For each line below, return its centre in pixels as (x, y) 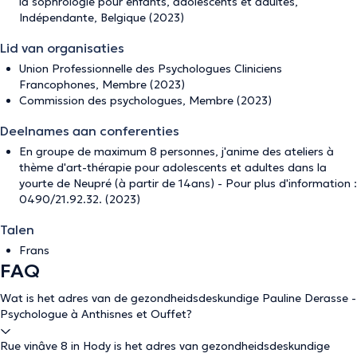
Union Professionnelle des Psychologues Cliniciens (151, 69)
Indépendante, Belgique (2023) (102, 18)
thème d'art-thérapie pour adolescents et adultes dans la (173, 167)
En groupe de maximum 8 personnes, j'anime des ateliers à (177, 151)
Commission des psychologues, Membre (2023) (145, 100)
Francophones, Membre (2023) (102, 84)
